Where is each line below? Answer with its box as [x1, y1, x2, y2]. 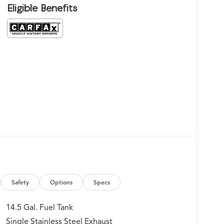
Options [50, 178, 73, 186]
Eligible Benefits [6, 2, 77, 14]
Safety [11, 178, 29, 186]
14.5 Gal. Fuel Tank [5, 202, 73, 213]
